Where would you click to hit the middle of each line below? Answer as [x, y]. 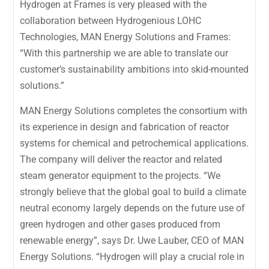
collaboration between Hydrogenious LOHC [111, 20]
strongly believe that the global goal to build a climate [133, 192]
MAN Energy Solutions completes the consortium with [134, 110]
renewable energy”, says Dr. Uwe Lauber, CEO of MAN [132, 240]
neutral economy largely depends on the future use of [133, 208]
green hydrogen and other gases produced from [120, 224]
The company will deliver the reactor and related [121, 159]
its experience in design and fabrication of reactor [125, 127]
